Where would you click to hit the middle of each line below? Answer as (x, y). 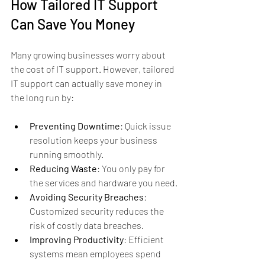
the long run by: (42, 98)
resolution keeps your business (94, 140)
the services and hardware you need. (104, 183)
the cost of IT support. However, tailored (93, 69)
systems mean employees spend (96, 254)
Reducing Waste (63, 169)
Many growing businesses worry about (89, 55)
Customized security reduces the (98, 211)
